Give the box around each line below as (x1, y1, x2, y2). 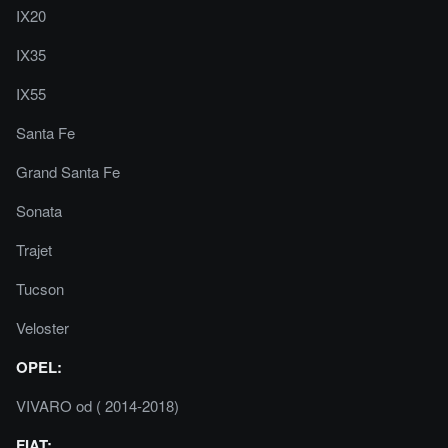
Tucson (16, 277, 64, 299)
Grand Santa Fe (16, 160, 120, 182)
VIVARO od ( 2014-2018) (16, 394, 179, 416)
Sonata (16, 199, 62, 221)
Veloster (16, 316, 69, 338)
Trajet (16, 238, 52, 260)
